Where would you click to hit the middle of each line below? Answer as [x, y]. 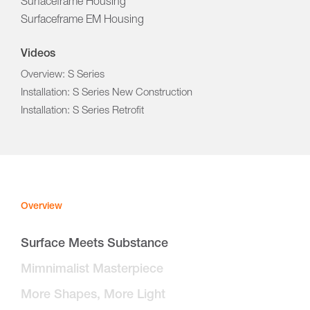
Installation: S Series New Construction [107, 93]
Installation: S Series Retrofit [82, 111]
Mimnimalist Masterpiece [92, 270]
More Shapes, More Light [93, 295]
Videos [38, 54]
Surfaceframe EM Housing [82, 20]
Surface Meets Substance [94, 244]
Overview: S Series [63, 75]
